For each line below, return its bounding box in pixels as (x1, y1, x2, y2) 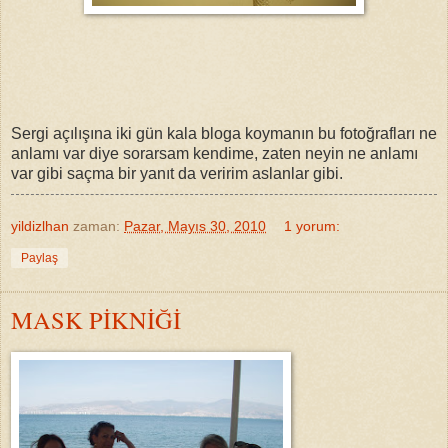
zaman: (73, 217, 124, 234)
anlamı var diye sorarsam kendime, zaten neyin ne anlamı (11, 144, 418, 162)
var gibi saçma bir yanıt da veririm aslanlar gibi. (11, 164, 343, 182)
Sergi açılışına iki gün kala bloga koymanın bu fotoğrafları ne (11, 124, 437, 142)
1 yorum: (284, 217, 341, 234)
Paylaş (21, 250, 58, 265)
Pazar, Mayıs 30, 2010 (124, 217, 266, 234)
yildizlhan (11, 217, 69, 234)
